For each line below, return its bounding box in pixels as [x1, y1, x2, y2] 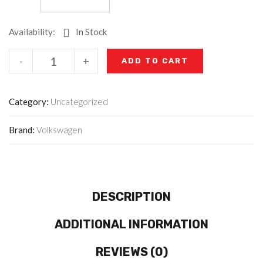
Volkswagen [36, 124, 82, 135]
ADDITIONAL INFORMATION [55, 217, 208, 231]
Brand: [9, 124, 36, 135]
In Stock [76, 26, 107, 37]
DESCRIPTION [92, 190, 171, 204]
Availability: [9, 26, 55, 37]
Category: [9, 96, 50, 107]
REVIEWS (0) [95, 245, 168, 259]
